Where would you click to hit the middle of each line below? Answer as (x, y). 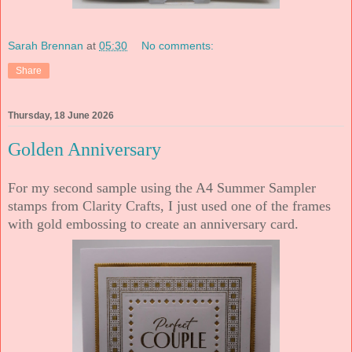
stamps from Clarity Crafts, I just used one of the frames (169, 205)
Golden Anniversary (84, 150)
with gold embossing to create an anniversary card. (153, 224)
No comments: (178, 46)
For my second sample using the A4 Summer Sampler (162, 187)
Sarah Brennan (46, 46)
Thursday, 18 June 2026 (61, 116)
